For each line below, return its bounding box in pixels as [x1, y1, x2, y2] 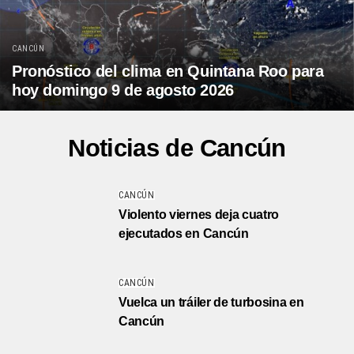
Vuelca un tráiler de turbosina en [119, 295, 304, 309]
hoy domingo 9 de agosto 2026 [12, 81, 234, 99]
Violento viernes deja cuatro [119, 207, 280, 221]
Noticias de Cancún [68, 134, 286, 162]
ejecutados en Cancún [119, 226, 249, 240]
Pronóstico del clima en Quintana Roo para [12, 62, 324, 80]
